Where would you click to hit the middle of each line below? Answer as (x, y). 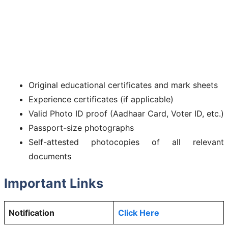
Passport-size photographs (81, 127)
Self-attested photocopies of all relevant (126, 142)
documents (50, 156)
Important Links (54, 183)
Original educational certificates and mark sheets (123, 85)
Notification (32, 212)
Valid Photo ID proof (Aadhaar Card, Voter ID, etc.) (126, 113)
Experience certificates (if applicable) (101, 99)
